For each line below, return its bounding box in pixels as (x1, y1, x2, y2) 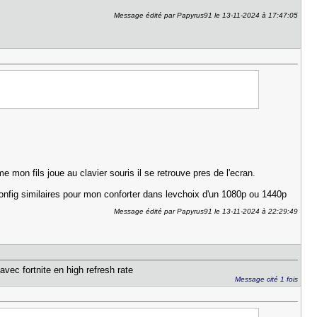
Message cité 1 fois (235, 275, 299, 283)
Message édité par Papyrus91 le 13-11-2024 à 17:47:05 (114, 11, 299, 19)
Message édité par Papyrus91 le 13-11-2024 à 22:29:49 (114, 207, 299, 215)
